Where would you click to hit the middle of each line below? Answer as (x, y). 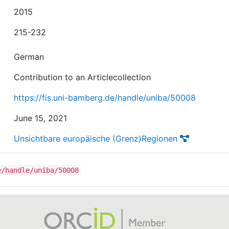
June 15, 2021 (41, 118)
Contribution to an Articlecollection (83, 77)
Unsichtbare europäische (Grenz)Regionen (96, 139)
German (29, 57)
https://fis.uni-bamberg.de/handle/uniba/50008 (105, 98)
